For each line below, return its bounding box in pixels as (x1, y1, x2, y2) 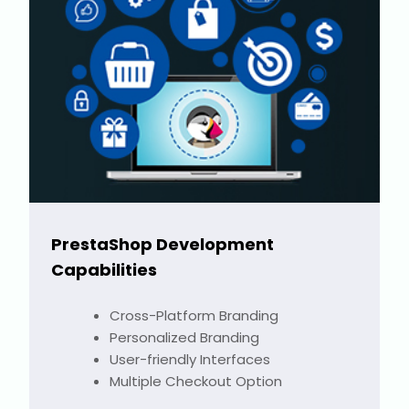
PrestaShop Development (51, 232, 274, 256)
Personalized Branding (110, 327, 259, 347)
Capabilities (51, 257, 157, 281)
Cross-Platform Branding (110, 305, 278, 325)
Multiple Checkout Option (110, 371, 282, 391)
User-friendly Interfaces (110, 349, 270, 369)
